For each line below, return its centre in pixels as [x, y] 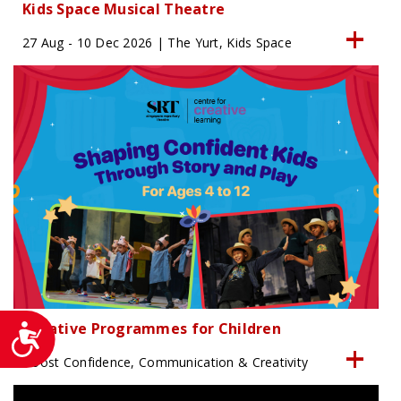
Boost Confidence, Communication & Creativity [166, 362]
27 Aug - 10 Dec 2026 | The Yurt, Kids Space [158, 42]
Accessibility [79, 328]
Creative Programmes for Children [152, 328]
